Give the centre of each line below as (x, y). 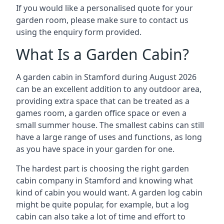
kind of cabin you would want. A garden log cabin (109, 192)
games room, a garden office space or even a (101, 113)
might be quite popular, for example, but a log (102, 204)
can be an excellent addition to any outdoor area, (109, 89)
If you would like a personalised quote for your (104, 8)
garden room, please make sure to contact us (102, 20)
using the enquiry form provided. (79, 32)
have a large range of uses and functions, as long (109, 137)
